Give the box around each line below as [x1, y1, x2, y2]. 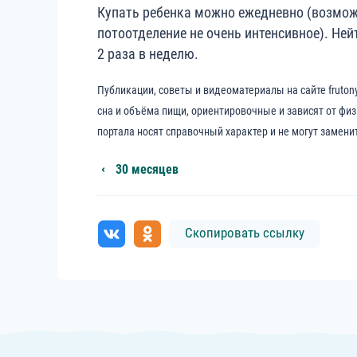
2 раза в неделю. [97, 45, 198, 62]
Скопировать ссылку [185, 224, 304, 241]
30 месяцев [116, 162, 178, 177]
